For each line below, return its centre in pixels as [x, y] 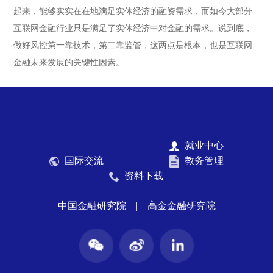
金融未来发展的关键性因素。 [69, 62]
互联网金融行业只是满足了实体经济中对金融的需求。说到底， [133, 28]
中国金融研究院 [92, 206]
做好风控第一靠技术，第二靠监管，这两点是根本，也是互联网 [133, 45]
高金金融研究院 [181, 206]
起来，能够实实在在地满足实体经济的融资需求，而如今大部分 [133, 11]
